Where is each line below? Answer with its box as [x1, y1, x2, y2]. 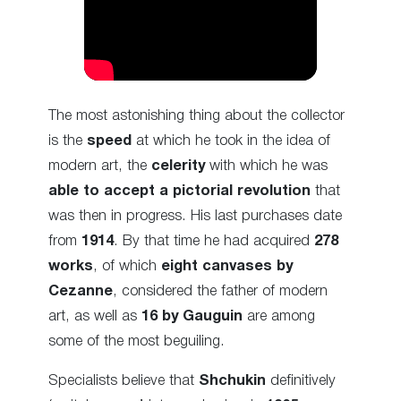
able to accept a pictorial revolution [48, 183, 311, 198]
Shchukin [199, 374, 266, 388]
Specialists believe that [48, 374, 199, 388]
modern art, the [48, 158, 151, 173]
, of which [93, 259, 161, 273]
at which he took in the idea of [132, 133, 330, 148]
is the [48, 133, 87, 148]
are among [243, 309, 315, 323]
